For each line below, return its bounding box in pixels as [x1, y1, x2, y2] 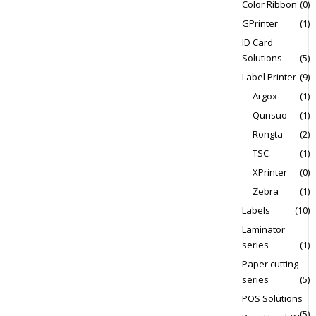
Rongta [252, 127, 283, 140]
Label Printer [241, 70, 296, 83]
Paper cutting [241, 257, 298, 270]
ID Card [241, 35, 273, 49]
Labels [241, 203, 270, 217]
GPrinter [241, 16, 278, 30]
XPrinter [252, 165, 287, 178]
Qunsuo [252, 108, 287, 121]
